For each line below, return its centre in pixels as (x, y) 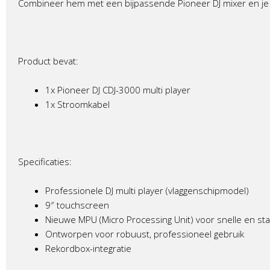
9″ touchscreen (77, 205)
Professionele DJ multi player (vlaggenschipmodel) (147, 190)
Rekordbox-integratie (88, 248)
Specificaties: (45, 161)
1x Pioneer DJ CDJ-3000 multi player (118, 90)
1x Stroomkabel (77, 105)
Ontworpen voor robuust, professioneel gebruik (145, 234)
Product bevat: (48, 61)
